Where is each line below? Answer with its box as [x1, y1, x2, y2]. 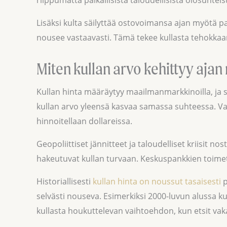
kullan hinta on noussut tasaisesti [93, 175, 221, 187]
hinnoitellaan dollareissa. [36, 115, 132, 127]
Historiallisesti [36, 175, 93, 187]
